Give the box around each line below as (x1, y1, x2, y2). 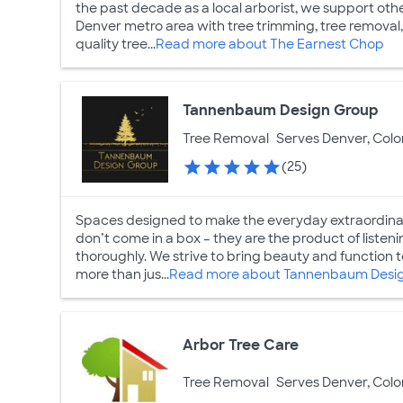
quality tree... (76, 36, 156, 53)
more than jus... (76, 266, 169, 283)
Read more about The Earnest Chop (156, 36, 384, 53)
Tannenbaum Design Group (183, 100, 380, 120)
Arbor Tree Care (183, 335, 300, 354)
